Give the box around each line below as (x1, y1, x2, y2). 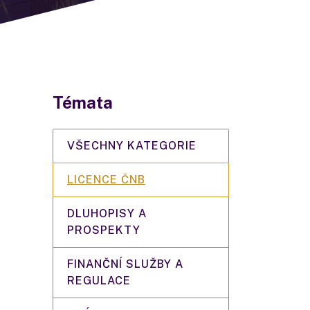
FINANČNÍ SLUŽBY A (67, 257, 183, 271)
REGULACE (67, 274, 131, 287)
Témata (53, 93, 113, 112)
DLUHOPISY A (67, 207, 147, 220)
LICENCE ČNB (67, 173, 145, 186)
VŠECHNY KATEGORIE (67, 139, 197, 152)
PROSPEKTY (67, 224, 140, 237)
